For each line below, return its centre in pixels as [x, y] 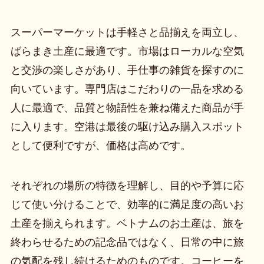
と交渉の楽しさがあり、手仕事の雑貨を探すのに [127, 70]
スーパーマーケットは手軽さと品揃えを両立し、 [127, 32]
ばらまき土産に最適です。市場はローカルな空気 [127, 51]
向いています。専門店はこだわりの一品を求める [127, 89]
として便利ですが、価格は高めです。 [100, 145]
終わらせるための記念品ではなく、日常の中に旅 [127, 242]
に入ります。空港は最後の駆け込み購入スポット [127, 126]
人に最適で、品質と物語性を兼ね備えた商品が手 [127, 108]
